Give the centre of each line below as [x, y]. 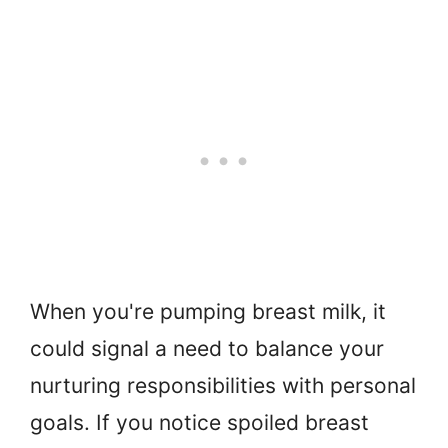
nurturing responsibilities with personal [223, 386]
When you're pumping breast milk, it [208, 312]
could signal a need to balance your [207, 349]
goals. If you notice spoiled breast [199, 423]
